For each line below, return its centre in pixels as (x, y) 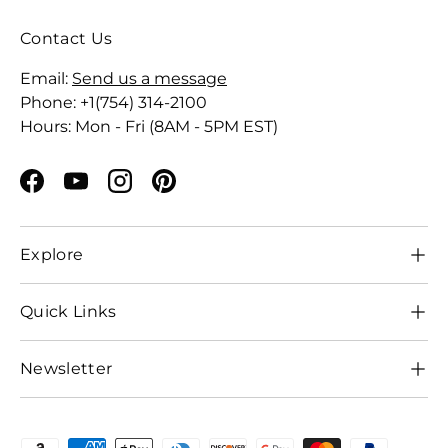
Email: (46, 79)
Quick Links (68, 312)
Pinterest (199, 191)
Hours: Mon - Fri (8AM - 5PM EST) (149, 127)
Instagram (159, 191)
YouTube (110, 191)
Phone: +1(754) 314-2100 (113, 103)
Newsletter (66, 369)
